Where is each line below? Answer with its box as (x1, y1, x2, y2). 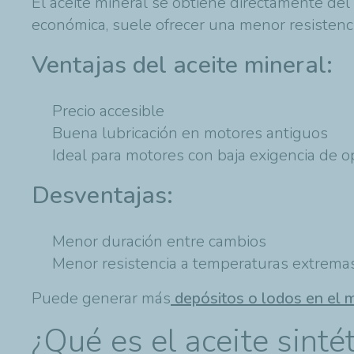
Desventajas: (32, 179, 174, 212)
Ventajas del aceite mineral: (32, 48, 333, 81)
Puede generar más (32, 287, 171, 309)
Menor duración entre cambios (52, 230, 266, 252)
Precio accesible (52, 100, 164, 122)
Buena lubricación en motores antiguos (52, 122, 328, 144)
